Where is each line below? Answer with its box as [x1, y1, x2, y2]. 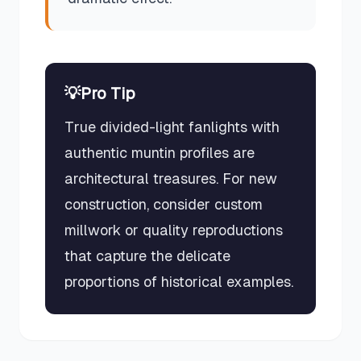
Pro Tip [81, 85, 135, 102]
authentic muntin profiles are [64, 144, 255, 161]
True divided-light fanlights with [64, 118, 280, 135]
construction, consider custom [64, 196, 263, 213]
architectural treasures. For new [64, 170, 277, 187]
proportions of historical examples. [64, 273, 293, 290]
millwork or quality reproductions [64, 222, 283, 239]
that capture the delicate [64, 247, 230, 264]
